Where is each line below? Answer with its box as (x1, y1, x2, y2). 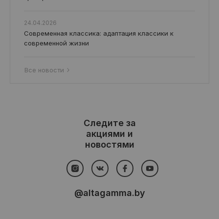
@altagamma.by (74, 188, 145, 198)
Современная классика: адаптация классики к (24, 29, 174, 37)
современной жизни (24, 39, 89, 47)
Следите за (83, 118, 136, 128)
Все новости (24, 66, 64, 74)
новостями (85, 139, 134, 150)
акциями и (86, 129, 133, 139)
